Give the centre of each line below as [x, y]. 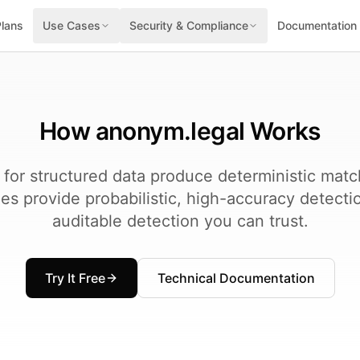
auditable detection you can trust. [180, 221]
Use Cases [72, 25]
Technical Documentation [236, 278]
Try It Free [75, 278]
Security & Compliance [189, 25]
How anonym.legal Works [180, 131]
